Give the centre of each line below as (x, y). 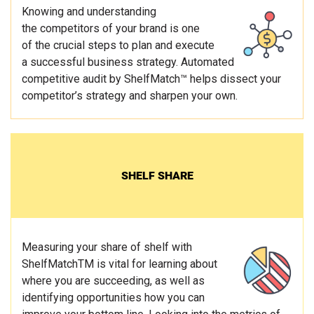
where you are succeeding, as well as (113, 281)
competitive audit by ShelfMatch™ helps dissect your (151, 79)
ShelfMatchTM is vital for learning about (120, 264)
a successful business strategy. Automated (128, 62)
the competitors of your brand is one (111, 29)
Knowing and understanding (89, 12)
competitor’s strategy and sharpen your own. (130, 96)
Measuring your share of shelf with (107, 247)
